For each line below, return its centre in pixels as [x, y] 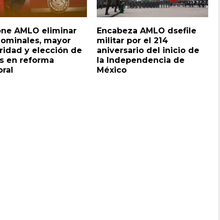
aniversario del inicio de [148, 50]
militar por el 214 [133, 40]
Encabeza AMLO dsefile [147, 30]
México [112, 70]
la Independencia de [141, 60]
